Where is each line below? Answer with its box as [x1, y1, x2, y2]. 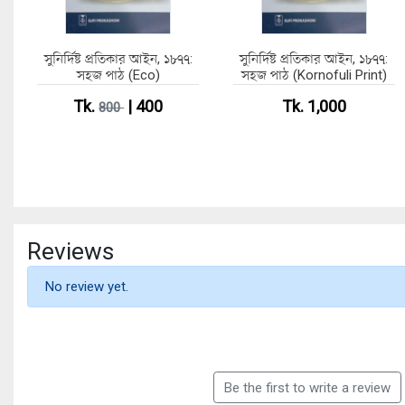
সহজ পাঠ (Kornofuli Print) [240, 66, 387, 83]
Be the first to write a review [223, 379, 391, 396]
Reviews [27, 237, 114, 265]
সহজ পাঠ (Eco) [76, 66, 160, 83]
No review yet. [44, 278, 128, 295]
